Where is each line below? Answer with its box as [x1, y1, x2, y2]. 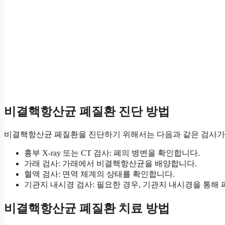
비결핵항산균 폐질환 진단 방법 [4, 105, 170, 119]
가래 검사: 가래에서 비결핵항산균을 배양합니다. [24, 159, 197, 168]
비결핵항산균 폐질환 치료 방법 [4, 202, 170, 215]
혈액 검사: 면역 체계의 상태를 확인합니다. [24, 170, 175, 179]
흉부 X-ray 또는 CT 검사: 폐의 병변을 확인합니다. [24, 149, 200, 158]
